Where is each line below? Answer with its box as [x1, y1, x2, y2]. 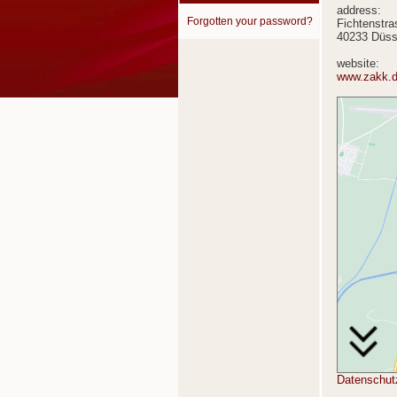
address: [337, 4, 381, 18]
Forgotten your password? [186, 15, 313, 27]
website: [337, 57, 379, 71]
